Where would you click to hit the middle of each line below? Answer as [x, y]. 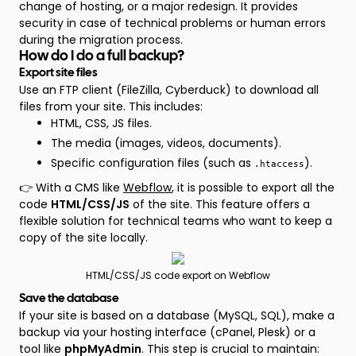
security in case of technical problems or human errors [172, 23]
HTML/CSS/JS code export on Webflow [178, 275]
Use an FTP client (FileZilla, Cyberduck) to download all [169, 90]
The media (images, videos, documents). [166, 143]
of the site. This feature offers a [220, 204]
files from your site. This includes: [111, 106]
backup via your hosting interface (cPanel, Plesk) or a [167, 332]
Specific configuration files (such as [153, 163]
